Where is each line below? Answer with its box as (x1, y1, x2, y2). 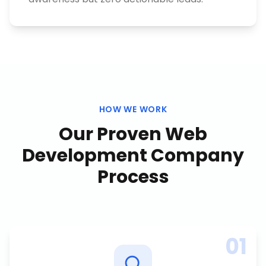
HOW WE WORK (99, 103, 167, 115)
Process (97, 164, 169, 189)
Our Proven (59, 122, 165, 147)
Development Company (22, 143, 244, 168)
